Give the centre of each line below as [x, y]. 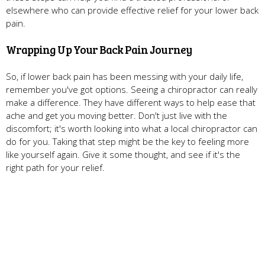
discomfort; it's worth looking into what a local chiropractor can [132, 128]
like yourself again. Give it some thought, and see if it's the [123, 154]
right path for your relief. [55, 167]
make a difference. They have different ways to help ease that [131, 102]
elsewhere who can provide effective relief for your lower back [132, 10]
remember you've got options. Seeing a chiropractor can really [132, 89]
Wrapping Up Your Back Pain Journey [99, 49]
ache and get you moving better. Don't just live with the [117, 115]
